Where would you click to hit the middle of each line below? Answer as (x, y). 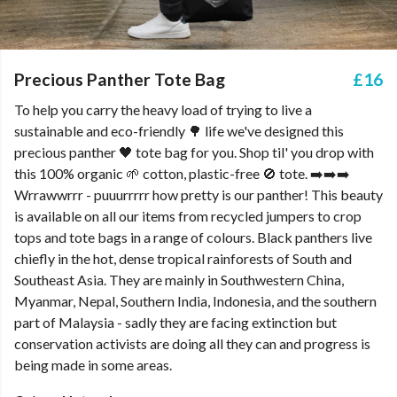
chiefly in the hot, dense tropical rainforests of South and (183, 258)
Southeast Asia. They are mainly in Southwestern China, (179, 280)
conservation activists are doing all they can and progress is (192, 343)
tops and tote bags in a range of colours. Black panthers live (193, 237)
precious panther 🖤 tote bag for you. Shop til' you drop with (194, 152)
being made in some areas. (93, 365)
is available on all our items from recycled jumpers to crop (188, 216)
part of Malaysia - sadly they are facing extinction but (175, 322)
